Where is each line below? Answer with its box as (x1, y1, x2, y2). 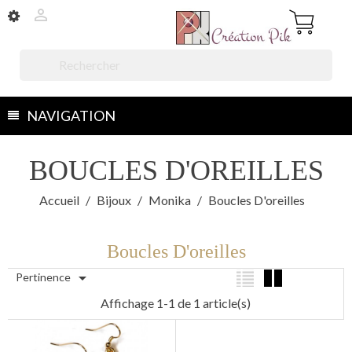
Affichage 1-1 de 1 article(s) (101, 295, 251, 311)
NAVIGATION (27, 107, 115, 124)
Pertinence (16, 270, 73, 284)
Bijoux (97, 192, 131, 207)
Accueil (39, 192, 79, 207)
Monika (148, 192, 191, 207)
